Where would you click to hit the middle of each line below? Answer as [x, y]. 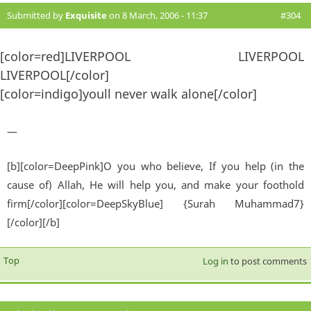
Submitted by [36, 16]
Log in [215, 261]
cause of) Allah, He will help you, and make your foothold [155, 184]
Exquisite [86, 16]
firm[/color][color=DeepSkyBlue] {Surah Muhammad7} [155, 203]
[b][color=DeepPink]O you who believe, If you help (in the [155, 166]
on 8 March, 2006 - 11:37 [157, 16]
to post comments [267, 261]
